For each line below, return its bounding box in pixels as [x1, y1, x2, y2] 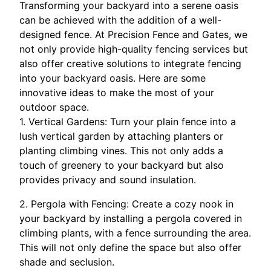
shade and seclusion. [19, 255, 114, 268]
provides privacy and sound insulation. [19, 173, 196, 186]
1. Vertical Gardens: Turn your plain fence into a [19, 115, 236, 128]
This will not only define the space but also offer [19, 241, 241, 253]
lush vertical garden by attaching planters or [19, 129, 223, 142]
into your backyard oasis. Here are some [19, 71, 206, 84]
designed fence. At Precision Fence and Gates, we [19, 28, 247, 41]
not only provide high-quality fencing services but [19, 42, 248, 55]
